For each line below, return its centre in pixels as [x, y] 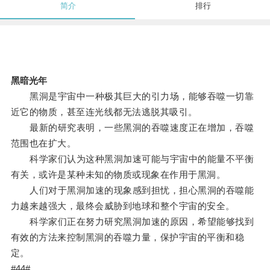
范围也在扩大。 [43, 143]
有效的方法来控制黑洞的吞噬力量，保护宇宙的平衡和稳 [127, 237]
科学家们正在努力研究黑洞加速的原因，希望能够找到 [132, 222]
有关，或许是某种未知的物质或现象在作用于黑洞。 [118, 175]
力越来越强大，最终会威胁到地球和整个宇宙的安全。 [123, 206]
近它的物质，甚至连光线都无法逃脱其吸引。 [104, 112]
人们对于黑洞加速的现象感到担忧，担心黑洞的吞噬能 [132, 190]
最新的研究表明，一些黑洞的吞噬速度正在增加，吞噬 [132, 128]
